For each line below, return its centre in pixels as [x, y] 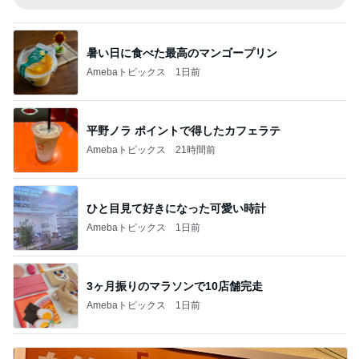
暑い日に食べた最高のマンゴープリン [182, 52]
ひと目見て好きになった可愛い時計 [176, 208]
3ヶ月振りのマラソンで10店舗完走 [175, 286]
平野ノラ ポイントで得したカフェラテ [184, 130]
